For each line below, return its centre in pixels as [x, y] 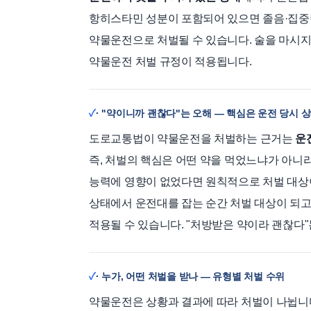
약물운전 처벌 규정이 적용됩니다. [170, 62]
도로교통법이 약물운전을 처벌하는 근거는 [192, 139]
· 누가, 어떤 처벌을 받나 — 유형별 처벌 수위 [190, 277]
